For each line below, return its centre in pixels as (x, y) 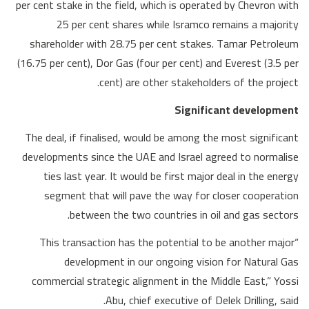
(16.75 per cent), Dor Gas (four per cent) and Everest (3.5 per (158, 62)
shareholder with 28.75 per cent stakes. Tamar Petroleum (164, 43)
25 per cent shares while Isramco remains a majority (178, 24)
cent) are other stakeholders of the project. (199, 82)
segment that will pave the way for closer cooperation (171, 195)
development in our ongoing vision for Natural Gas (181, 261)
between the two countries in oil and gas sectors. (184, 214)
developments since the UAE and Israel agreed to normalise (160, 156)
